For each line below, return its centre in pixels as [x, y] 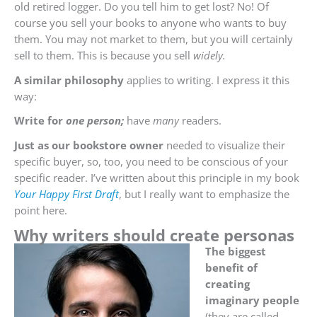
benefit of [231, 267]
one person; [96, 121]
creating [227, 283]
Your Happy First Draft [67, 194]
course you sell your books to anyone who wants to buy [150, 22]
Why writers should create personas [154, 235]
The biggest [235, 251]
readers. [200, 121]
